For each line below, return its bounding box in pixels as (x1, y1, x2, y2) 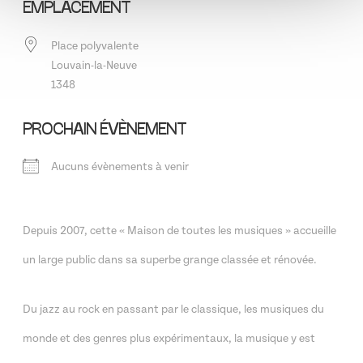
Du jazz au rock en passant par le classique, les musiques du (23, 303, 324, 316)
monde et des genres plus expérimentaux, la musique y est (23, 332, 315, 345)
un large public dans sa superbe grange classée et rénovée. (23, 254, 317, 267)
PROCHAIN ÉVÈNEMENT (23, 121, 186, 139)
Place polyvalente (51, 40, 139, 53)
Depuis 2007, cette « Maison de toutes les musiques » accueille (23, 224, 336, 237)
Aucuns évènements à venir (51, 160, 189, 173)
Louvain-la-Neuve (51, 59, 137, 72)
